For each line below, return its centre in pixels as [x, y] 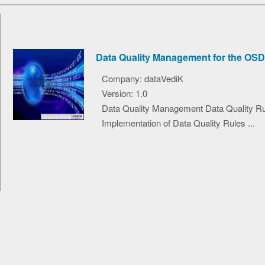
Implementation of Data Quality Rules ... [178, 122]
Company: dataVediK [143, 78]
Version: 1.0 [125, 93]
